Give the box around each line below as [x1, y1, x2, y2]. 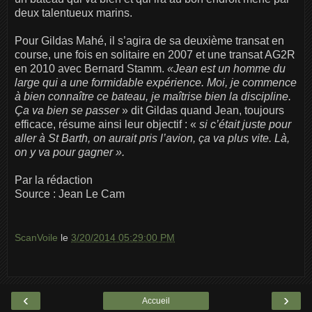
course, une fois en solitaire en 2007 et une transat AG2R [15, 48, 295, 61]
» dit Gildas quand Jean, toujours [119, 104, 284, 116]
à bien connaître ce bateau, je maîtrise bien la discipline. [15, 90, 291, 102]
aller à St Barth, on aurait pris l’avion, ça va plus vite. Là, [15, 132, 290, 144]
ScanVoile [15, 232, 61, 244]
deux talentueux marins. [15, 6, 132, 19]
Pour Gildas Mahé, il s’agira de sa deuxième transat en [15, 34, 284, 47]
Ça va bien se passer [15, 104, 119, 116]
